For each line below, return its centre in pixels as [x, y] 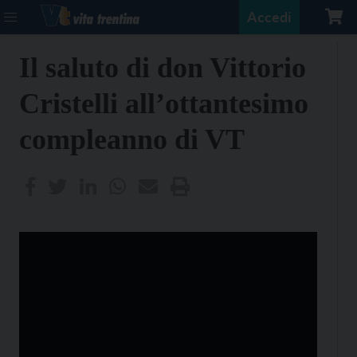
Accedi [269, 17]
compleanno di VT [132, 139]
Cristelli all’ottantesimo [164, 104]
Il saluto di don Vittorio [163, 68]
